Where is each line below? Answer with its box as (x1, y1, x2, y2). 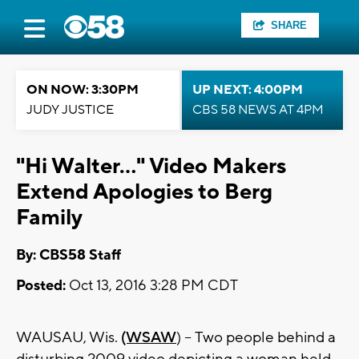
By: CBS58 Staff (16, 246, 121, 265)
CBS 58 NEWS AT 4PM (192, 102, 324, 118)
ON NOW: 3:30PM (26, 82, 139, 98)
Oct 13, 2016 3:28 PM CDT (66, 276, 238, 296)
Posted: (16, 276, 66, 296)
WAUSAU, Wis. (16, 328, 121, 348)
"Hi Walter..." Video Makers (16, 152, 286, 180)
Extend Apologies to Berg (16, 178, 272, 206)
